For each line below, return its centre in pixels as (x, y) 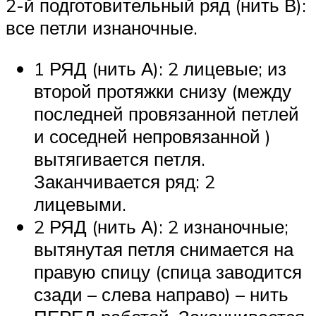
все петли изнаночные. (102, 28)
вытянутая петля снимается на (164, 249)
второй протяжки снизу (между (163, 91)
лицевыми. (80, 203)
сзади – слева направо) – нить (161, 294)
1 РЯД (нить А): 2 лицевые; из (160, 68)
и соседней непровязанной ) (152, 136)
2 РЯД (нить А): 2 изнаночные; (161, 226)
